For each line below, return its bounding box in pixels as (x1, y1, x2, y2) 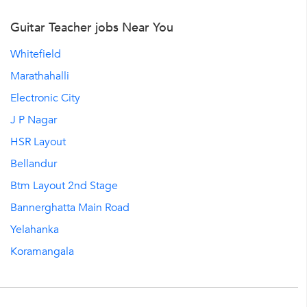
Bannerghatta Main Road (10, 200, 130, 216)
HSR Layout (10, 134, 66, 150)
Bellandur (10, 156, 57, 172)
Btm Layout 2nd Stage (10, 178, 118, 194)
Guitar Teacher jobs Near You (10, 19, 173, 37)
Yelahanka (10, 222, 59, 238)
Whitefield (10, 47, 61, 62)
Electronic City (10, 90, 80, 106)
